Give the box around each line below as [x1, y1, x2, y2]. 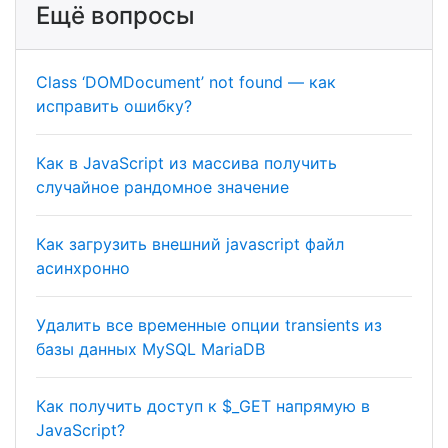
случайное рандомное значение [36, 177, 289, 197]
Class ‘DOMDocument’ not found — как [36, 72, 336, 92]
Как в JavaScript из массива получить [36, 153, 337, 173]
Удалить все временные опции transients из [36, 315, 382, 335]
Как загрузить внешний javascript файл [36, 234, 344, 254]
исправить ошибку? [36, 96, 192, 116]
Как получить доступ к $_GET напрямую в [36, 396, 370, 416]
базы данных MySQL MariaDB [36, 339, 265, 359]
